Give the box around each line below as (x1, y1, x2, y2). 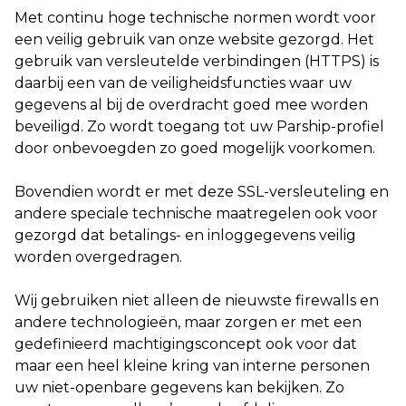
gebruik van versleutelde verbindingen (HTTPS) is (14, 53, 379, 70)
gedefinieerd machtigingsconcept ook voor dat (14, 335, 357, 353)
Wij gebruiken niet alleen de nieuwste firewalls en (14, 292, 379, 309)
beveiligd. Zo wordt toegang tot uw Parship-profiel (14, 118, 384, 135)
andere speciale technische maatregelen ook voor (14, 205, 378, 222)
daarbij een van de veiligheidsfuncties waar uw (14, 74, 352, 92)
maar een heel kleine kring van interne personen (14, 357, 370, 374)
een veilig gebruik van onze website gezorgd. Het (14, 31, 374, 48)
